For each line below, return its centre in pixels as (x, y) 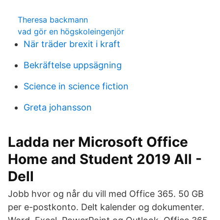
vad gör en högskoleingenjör (71, 31)
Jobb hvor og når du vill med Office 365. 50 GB (106, 194)
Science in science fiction (76, 86)
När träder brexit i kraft (72, 44)
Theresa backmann (53, 20)
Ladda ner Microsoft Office (98, 142)
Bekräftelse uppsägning (73, 65)
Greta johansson (58, 107)
